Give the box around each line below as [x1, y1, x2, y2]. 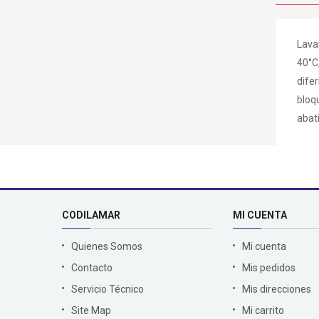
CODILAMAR [62, 209, 120, 221]
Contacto [71, 261, 113, 273]
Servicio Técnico [71, 283, 144, 295]
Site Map [71, 304, 111, 316]
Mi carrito [242, 304, 284, 316]
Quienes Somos [71, 240, 142, 252]
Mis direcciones [242, 283, 311, 295]
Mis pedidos [242, 261, 296, 273]
